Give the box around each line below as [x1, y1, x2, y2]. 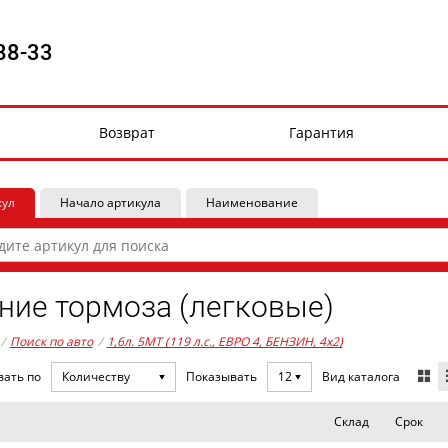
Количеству [61, 368, 130, 385]
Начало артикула [59, 194, 161, 211]
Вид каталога [321, 367, 400, 385]
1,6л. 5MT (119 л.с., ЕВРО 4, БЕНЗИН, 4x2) [106, 333, 343, 350]
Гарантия [289, 123, 354, 142]
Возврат [98, 123, 155, 142]
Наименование [205, 194, 298, 211]
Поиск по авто [9, 333, 93, 350]
